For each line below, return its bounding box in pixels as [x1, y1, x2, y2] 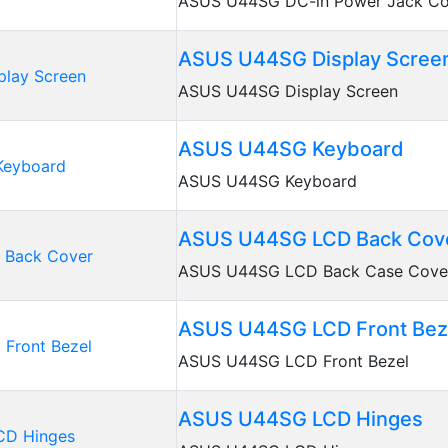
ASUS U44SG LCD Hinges [178, 407, 423, 431]
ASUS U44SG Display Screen [178, 81, 398, 101]
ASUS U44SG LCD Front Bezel [178, 351, 409, 371]
